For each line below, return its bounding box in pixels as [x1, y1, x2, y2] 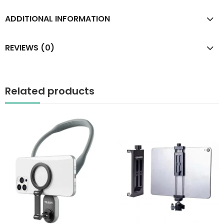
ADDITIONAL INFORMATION [5, 13, 110, 25]
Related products [5, 83, 94, 98]
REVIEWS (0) [5, 42, 54, 54]
